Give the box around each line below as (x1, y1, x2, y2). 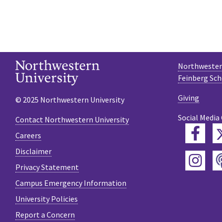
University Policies (15, 194, 78, 204)
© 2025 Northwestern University (15, 95, 124, 105)
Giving (178, 92, 199, 103)
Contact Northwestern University (15, 114, 129, 125)
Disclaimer (15, 146, 52, 157)
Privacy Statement (15, 162, 79, 172)
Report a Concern (15, 210, 75, 220)
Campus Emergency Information (15, 178, 126, 188)
